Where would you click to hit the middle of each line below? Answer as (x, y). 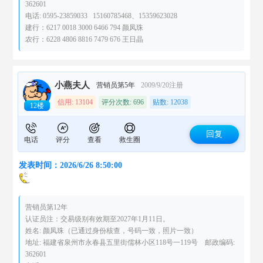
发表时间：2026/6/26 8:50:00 (71, 165)
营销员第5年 (116, 85)
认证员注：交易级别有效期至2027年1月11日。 (98, 219)
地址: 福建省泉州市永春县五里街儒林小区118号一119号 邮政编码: (130, 242)
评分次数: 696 (123, 102)
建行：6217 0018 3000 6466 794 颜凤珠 (85, 28)
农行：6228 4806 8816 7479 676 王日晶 (85, 39)
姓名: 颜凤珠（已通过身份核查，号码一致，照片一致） (112, 231)
